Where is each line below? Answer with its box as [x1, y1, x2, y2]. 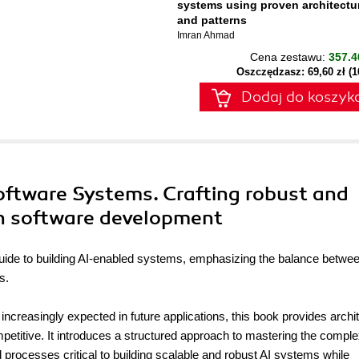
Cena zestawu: [250, 50, 329, 63]
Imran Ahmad [177, 30, 235, 41]
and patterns [177, 14, 247, 26]
